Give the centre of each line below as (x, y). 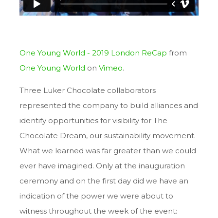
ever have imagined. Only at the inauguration (102, 166)
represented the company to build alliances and (109, 106)
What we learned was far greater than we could (108, 151)
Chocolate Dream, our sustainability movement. (108, 136)
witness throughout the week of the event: (98, 211)
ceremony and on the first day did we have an (104, 181)
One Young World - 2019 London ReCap (93, 53)
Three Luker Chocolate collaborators (88, 91)
